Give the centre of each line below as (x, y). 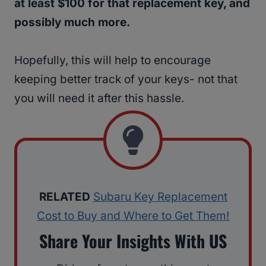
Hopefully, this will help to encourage (113, 61)
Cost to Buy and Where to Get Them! (133, 216)
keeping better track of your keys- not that (126, 80)
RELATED (64, 197)
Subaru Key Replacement (160, 197)
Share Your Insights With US (133, 241)
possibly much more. (72, 23)
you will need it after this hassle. (99, 99)
